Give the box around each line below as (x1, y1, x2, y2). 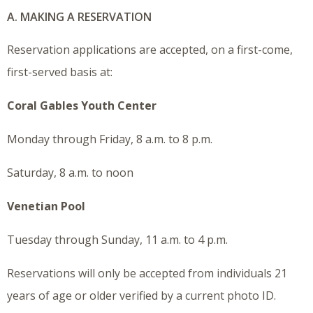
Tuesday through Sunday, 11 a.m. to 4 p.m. (7, 232, 228, 248)
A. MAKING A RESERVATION (7, 9, 152, 25)
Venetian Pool (7, 198, 85, 214)
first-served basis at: (7, 64, 112, 80)
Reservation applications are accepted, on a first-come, (7, 42, 293, 58)
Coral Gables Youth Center (7, 98, 156, 114)
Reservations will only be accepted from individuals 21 (7, 265, 287, 282)
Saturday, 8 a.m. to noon (7, 165, 133, 181)
